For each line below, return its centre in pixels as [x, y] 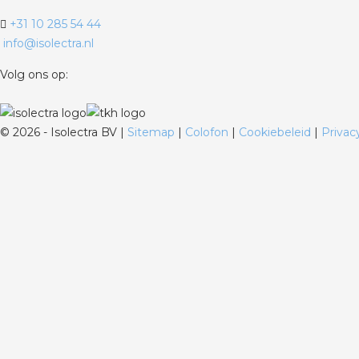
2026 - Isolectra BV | [69, 132]
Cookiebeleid [276, 132]
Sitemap [153, 132]
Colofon [208, 132]
